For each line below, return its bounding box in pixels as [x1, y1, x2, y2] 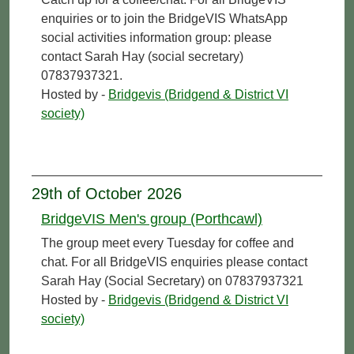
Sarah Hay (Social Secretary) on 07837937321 [41, 273, 303, 288]
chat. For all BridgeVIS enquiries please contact [41, 254, 307, 269]
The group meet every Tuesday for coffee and [41, 235, 294, 250]
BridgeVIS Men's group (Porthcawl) [41, 210, 262, 227]
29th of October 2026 [32, 184, 182, 202]
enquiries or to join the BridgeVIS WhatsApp [41, 11, 288, 25]
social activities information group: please [41, 30, 272, 44]
